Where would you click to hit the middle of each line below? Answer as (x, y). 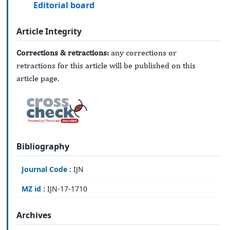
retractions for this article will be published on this (106, 66)
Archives (34, 215)
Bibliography (43, 146)
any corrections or (143, 53)
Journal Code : (46, 169)
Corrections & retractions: (63, 53)
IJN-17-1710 (66, 189)
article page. (38, 79)
